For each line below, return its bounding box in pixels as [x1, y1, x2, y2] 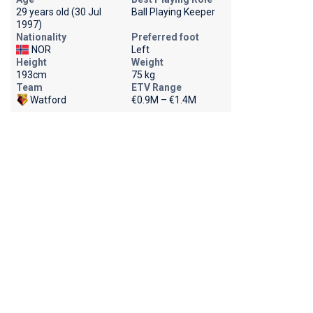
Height [15, 57, 47, 68]
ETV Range [131, 82, 182, 93]
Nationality [15, 31, 66, 43]
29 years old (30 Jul [15, 6, 101, 17]
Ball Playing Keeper [131, 6, 215, 17]
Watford [29, 94, 66, 105]
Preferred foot [131, 31, 199, 43]
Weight [131, 57, 163, 68]
